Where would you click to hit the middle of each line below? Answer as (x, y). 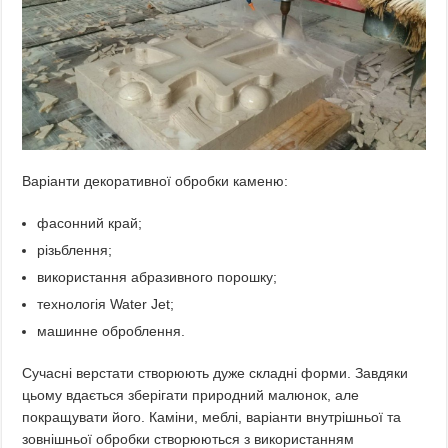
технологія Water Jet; (106, 303)
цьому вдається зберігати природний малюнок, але (191, 394)
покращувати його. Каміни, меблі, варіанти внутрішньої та (212, 416)
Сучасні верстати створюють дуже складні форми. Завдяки (215, 372)
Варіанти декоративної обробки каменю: (155, 180)
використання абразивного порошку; (157, 276)
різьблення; (75, 249)
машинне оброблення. (111, 330)
